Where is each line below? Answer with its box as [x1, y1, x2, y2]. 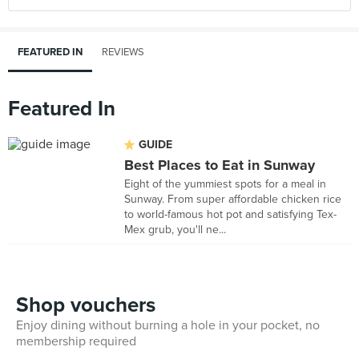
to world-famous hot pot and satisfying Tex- [124, 208, 337, 221]
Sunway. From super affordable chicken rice [124, 192, 341, 206]
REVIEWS [102, 46, 144, 58]
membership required [16, 333, 136, 349]
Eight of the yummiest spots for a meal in [124, 177, 326, 191]
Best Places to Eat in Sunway [124, 156, 315, 174]
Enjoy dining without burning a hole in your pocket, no [16, 317, 320, 333]
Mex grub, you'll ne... [124, 223, 226, 236]
